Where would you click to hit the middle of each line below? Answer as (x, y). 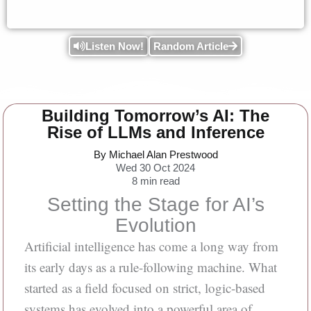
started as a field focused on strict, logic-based (144, 288)
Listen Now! (115, 46)
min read (160, 181)
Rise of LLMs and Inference (155, 132)
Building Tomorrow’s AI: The (155, 116)
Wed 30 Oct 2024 (155, 168)
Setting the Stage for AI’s (155, 204)
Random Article (191, 46)
